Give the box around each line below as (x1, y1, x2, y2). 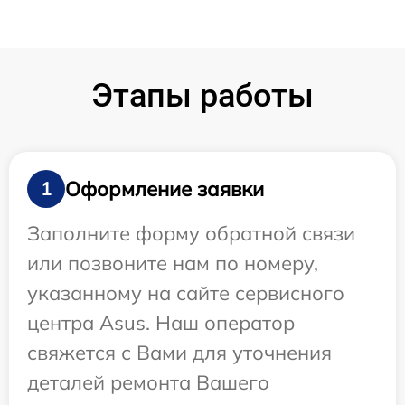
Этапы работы (91, 77, 314, 116)
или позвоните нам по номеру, (27, 250, 318, 277)
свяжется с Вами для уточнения (27, 340, 332, 366)
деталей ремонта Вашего (27, 370, 269, 396)
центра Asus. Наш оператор (27, 310, 295, 336)
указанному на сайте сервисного (27, 280, 344, 306)
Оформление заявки (65, 175, 264, 202)
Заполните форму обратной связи (27, 221, 355, 247)
